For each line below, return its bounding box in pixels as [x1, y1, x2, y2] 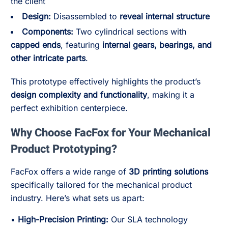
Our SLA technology [108, 214, 188, 224]
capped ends [11, 40, 61, 50]
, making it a [147, 90, 194, 100]
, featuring [61, 40, 102, 50]
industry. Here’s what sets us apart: [11, 193, 145, 203]
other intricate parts [11, 53, 85, 63]
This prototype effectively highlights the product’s [11, 76, 201, 87]
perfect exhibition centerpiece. [11, 103, 128, 113]
